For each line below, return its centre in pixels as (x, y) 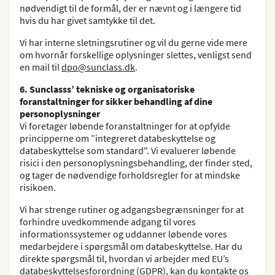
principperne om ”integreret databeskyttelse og (118, 138)
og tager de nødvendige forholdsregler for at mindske (130, 175)
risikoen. (38, 187)
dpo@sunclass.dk (98, 67)
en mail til (41, 67)
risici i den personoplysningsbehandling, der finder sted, (136, 163)
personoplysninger (60, 114)
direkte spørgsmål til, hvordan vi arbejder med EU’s (124, 258)
